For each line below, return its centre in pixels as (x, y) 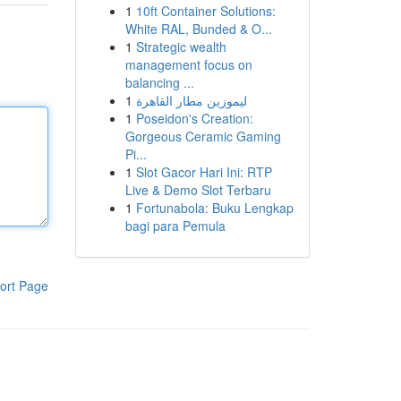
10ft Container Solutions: (205, 11)
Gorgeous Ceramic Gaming (203, 136)
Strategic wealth (181, 47)
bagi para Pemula (175, 226)
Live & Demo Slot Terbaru (198, 190)
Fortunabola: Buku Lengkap (214, 208)
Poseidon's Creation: (194, 118)
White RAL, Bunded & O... (198, 29)
